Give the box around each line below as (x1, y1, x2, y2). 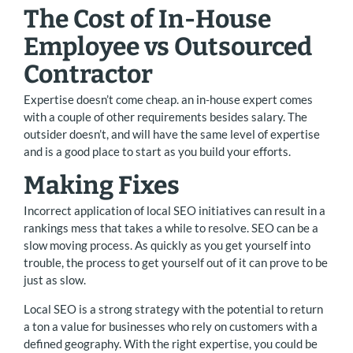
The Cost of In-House (24, 3, 271, 34)
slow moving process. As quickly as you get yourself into (24, 238, 310, 252)
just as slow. (24, 273, 86, 287)
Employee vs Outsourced (24, 31, 312, 61)
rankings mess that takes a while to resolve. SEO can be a (24, 221, 318, 235)
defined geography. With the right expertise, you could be (24, 336, 318, 351)
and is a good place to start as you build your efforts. (24, 143, 291, 158)
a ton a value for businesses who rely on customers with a (24, 319, 318, 333)
